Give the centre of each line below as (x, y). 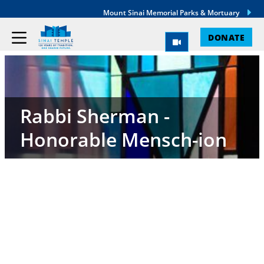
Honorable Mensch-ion (123, 139)
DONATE (226, 37)
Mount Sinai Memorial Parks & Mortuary (171, 13)
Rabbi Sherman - (95, 116)
